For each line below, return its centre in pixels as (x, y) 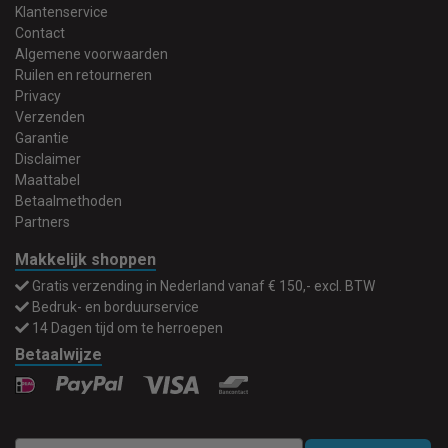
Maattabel (47, 180)
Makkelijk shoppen (85, 259)
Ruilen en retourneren (83, 75)
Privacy (38, 96)
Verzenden (50, 117)
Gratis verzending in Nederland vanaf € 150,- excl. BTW (203, 286)
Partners (42, 222)
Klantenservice (61, 12)
